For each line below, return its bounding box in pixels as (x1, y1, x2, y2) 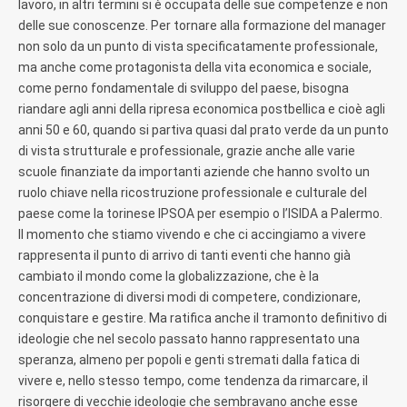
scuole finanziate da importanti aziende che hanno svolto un (18, 164, 370, 179)
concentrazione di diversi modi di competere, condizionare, (18, 289, 361, 304)
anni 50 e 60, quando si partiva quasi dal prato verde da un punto (18, 122, 389, 137)
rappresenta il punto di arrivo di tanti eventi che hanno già (18, 247, 351, 263)
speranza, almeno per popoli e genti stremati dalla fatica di (18, 352, 360, 367)
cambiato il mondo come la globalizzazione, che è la (18, 268, 319, 283)
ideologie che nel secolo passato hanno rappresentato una (18, 331, 360, 346)
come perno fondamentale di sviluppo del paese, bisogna (18, 80, 349, 95)
